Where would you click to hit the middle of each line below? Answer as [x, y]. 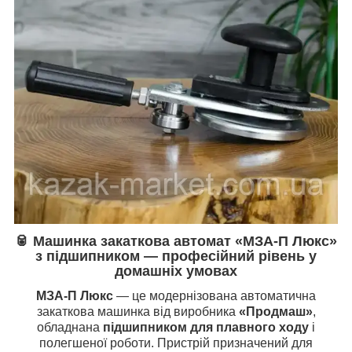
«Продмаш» [275, 312]
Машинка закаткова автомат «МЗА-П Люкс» [185, 242]
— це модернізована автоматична [214, 296]
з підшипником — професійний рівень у [176, 257]
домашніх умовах [176, 271]
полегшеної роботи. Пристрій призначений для [176, 343]
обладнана [70, 328]
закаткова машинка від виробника [137, 312]
